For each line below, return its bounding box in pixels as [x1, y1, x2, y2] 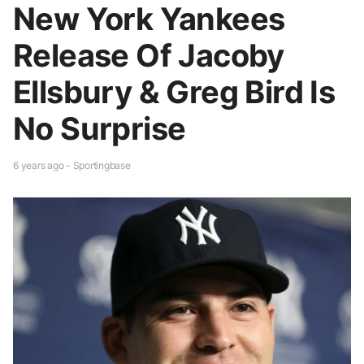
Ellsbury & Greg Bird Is [13, 72, 336, 110]
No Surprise [13, 109, 186, 147]
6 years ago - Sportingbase [13, 158, 131, 171]
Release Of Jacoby [13, 36, 284, 74]
